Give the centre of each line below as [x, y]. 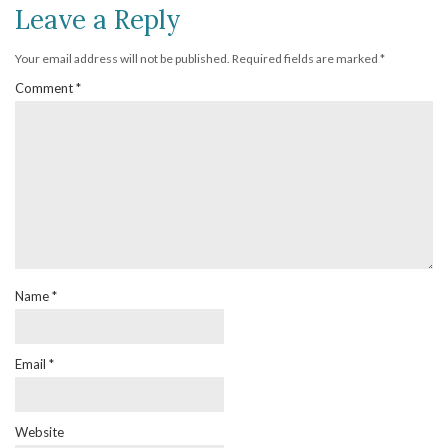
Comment [45, 88]
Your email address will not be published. [122, 59]
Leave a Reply [98, 20]
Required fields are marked [306, 59]
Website [39, 432]
